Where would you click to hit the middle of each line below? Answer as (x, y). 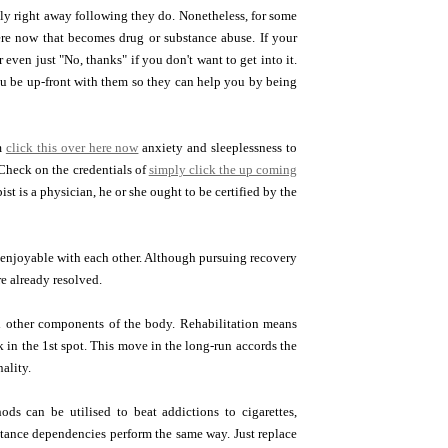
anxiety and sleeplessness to (218, 147)
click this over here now (72, 147)
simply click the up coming (223, 169)
